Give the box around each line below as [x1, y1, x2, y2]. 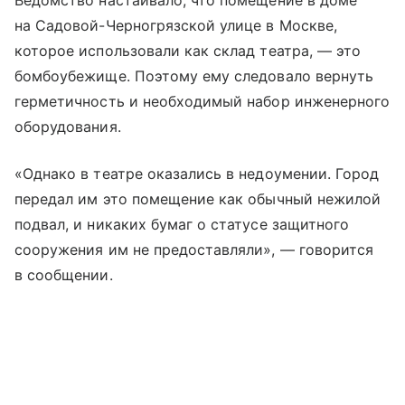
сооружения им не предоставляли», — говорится [14, 240, 374, 259]
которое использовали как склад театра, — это [14, 41, 362, 60]
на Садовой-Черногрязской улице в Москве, [14, 15, 337, 34]
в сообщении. [14, 265, 113, 284]
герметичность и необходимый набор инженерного [14, 91, 391, 110]
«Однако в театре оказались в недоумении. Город [14, 164, 380, 183]
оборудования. [14, 117, 121, 136]
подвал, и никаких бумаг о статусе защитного [14, 214, 350, 233]
